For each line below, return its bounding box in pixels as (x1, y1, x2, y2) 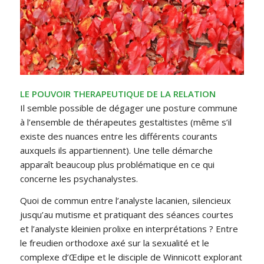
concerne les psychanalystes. (19, 173, 138, 185)
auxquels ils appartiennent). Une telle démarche (19, 144, 213, 157)
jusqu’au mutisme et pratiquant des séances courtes (19, 208, 233, 220)
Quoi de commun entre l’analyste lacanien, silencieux (19, 194, 231, 206)
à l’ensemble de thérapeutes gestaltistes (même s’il (19, 116, 232, 128)
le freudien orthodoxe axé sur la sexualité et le (19, 236, 209, 249)
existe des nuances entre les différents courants (19, 130, 217, 143)
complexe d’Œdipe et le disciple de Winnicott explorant (19, 250, 242, 263)
